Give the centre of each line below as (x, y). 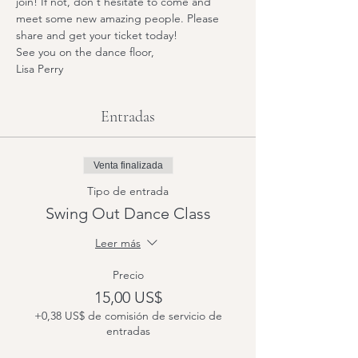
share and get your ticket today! (98, 35)
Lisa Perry (40, 69)
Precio (128, 275)
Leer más (118, 243)
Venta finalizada (128, 165)
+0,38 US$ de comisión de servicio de (128, 316)
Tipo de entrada (128, 191)
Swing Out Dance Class (128, 213)
